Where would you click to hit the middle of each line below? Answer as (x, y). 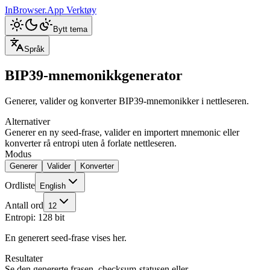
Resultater (24, 258)
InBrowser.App (36, 10)
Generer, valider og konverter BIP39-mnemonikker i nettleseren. (127, 101)
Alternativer (27, 121)
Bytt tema (70, 29)
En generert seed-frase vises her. (66, 237)
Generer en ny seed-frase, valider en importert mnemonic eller (122, 132)
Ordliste (20, 185)
